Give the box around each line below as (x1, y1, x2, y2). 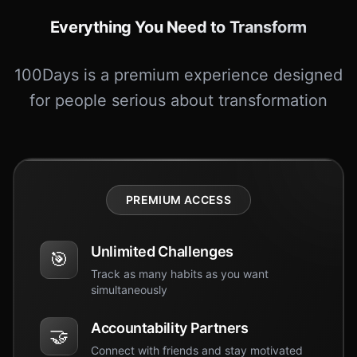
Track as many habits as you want (91, 267, 269, 280)
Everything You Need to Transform (49, 18, 308, 37)
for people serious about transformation (29, 91, 328, 110)
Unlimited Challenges (91, 243, 233, 260)
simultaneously (91, 283, 167, 296)
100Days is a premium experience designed (14, 65, 343, 84)
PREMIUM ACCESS (126, 193, 231, 206)
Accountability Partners (91, 320, 249, 336)
